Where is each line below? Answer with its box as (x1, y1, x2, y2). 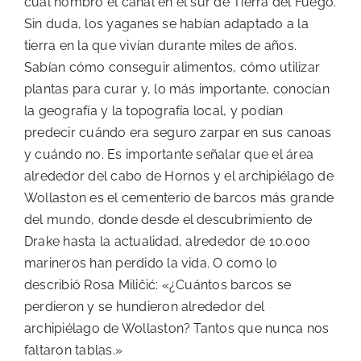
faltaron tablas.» (24, 342, 123, 359)
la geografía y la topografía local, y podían (24, 103, 284, 119)
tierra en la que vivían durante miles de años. (24, 38, 297, 54)
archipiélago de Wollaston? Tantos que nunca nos (24, 321, 330, 337)
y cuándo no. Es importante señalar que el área (24, 147, 314, 163)
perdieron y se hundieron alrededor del (24, 299, 265, 315)
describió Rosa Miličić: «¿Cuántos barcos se (24, 277, 292, 293)
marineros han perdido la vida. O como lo (24, 255, 278, 272)
